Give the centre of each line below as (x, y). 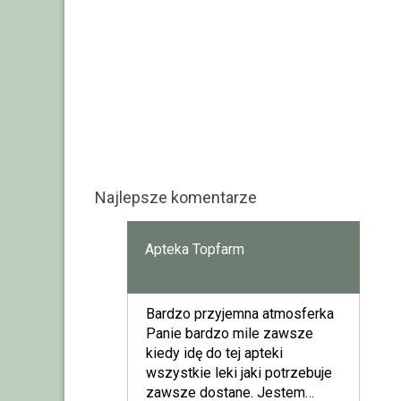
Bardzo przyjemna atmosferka (239, 313)
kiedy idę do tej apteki (214, 353)
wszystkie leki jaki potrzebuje (239, 372)
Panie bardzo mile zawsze (229, 333)
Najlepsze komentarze (176, 197)
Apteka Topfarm (194, 249)
